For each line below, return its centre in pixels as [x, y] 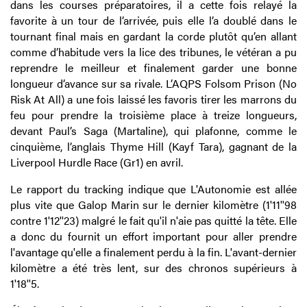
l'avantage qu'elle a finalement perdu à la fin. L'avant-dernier [153, 252]
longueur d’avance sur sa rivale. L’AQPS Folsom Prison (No [153, 84]
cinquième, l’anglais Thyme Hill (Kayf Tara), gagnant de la [153, 147]
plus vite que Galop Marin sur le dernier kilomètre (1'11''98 [153, 205]
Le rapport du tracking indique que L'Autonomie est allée [153, 189]
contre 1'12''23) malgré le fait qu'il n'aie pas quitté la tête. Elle [153, 221]
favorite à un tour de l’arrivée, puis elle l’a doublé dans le [153, 21]
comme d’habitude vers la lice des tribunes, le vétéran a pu [153, 52]
